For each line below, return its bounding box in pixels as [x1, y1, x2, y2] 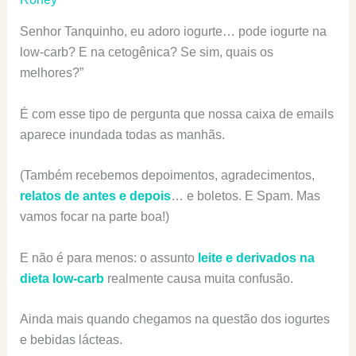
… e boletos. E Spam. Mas [170, 189, 320, 203]
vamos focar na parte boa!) [19, 210, 169, 224]
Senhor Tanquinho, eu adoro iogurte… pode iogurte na [19, 25, 327, 38]
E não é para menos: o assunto [19, 250, 198, 265]
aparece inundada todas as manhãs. [19, 127, 225, 141]
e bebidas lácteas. [19, 333, 122, 347]
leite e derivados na [197, 250, 315, 265]
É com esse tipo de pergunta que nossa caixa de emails [19, 106, 334, 121]
